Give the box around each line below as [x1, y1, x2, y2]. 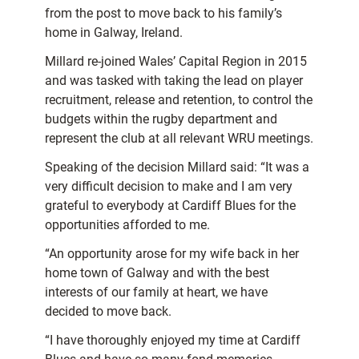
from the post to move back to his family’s [45, 6, 282, 22]
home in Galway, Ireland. [45, 25, 183, 41]
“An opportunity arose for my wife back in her [45, 246, 299, 262]
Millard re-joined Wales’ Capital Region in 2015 [45, 54, 307, 70]
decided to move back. [45, 304, 171, 320]
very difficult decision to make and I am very [45, 179, 292, 195]
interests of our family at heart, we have [45, 284, 268, 301]
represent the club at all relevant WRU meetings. [45, 131, 313, 147]
